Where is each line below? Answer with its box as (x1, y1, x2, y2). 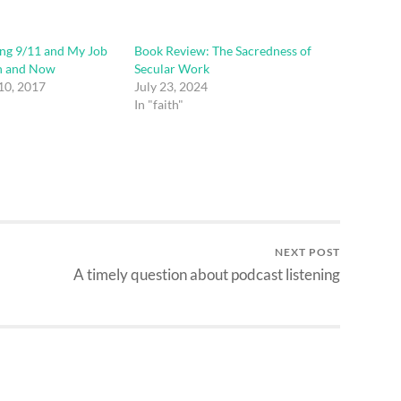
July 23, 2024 (134, 78, 209, 94)
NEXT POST (275, 245, 340, 260)
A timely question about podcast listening (73, 265, 340, 285)
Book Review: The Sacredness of (134, 42, 312, 58)
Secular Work (134, 60, 210, 76)
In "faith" (134, 96, 184, 112)
